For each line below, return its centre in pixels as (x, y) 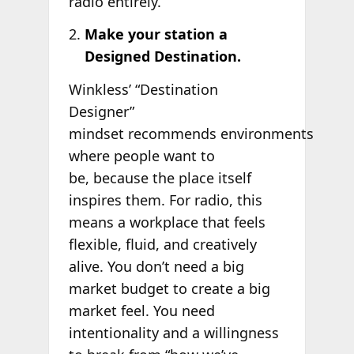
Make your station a (156, 34)
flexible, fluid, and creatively (162, 245)
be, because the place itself (160, 178)
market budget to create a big (169, 289)
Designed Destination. (162, 56)
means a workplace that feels (167, 222)
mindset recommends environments (191, 134)
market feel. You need (141, 311)
